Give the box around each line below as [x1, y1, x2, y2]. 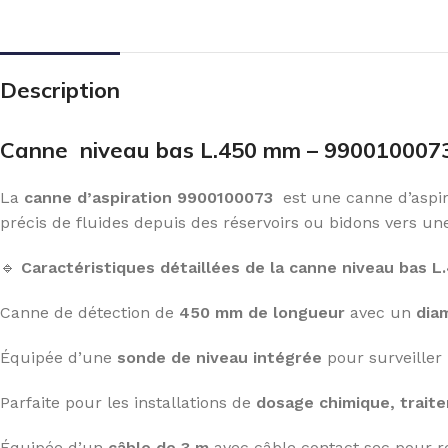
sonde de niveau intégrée [117, 348, 322, 367]
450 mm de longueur [179, 303, 345, 322]
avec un [345, 303, 416, 322]
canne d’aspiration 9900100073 [24, 188, 273, 207]
